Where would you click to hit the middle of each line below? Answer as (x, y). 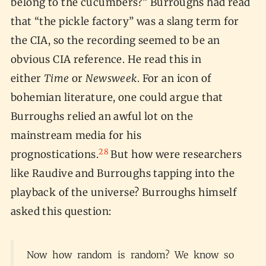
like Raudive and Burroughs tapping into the (123, 174)
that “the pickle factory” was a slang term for (125, 22)
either (27, 79)
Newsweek (111, 79)
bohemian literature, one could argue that (117, 98)
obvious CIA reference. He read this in (106, 60)
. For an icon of (174, 79)
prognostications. (55, 155)
